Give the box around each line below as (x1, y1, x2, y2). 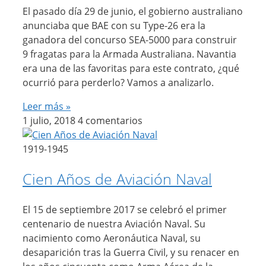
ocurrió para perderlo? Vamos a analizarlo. (23, 75, 214, 89)
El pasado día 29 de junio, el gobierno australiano (23, 4, 243, 18)
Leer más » (23, 99, 71, 113)
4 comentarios (78, 113, 142, 127)
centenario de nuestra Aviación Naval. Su (23, 217, 205, 230)
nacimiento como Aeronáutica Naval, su (23, 232, 201, 245)
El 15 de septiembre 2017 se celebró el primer (23, 203, 227, 216)
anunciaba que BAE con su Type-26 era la (23, 18, 205, 32)
